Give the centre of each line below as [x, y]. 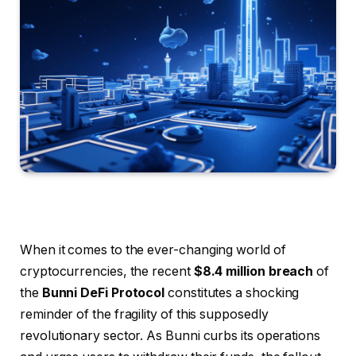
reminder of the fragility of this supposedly [144, 314]
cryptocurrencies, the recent [107, 271]
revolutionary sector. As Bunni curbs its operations [170, 335]
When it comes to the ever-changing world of [153, 250]
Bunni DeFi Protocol [103, 292]
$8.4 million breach [253, 271]
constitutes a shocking [232, 292]
